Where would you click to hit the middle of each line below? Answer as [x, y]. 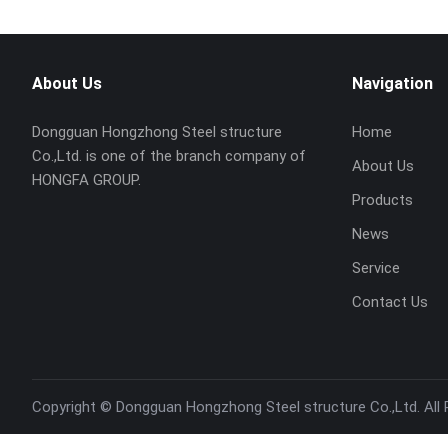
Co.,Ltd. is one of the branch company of [169, 155]
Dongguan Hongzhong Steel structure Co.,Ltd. [270, 406]
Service [376, 267]
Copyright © [74, 406]
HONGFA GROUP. [86, 179]
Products [382, 199]
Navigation [392, 83]
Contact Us [390, 301]
